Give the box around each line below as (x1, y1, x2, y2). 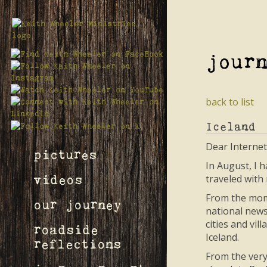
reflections (33, 238, 121, 252)
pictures (33, 148, 97, 162)
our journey (33, 198, 122, 213)
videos (33, 173, 82, 187)
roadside (33, 223, 98, 238)
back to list (206, 95, 254, 108)
